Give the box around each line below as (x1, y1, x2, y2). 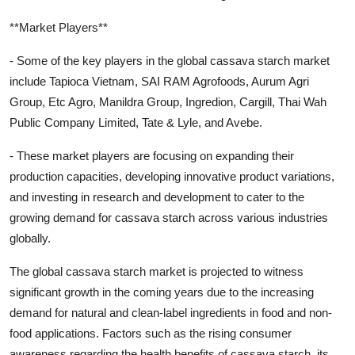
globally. (10, 231, 51, 246)
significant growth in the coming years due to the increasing (10, 285, 314, 300)
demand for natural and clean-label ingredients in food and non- (10, 306, 332, 320)
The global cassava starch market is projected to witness (10, 265, 303, 279)
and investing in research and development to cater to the (10, 190, 304, 204)
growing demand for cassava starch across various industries (10, 211, 328, 225)
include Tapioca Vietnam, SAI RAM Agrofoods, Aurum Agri (10, 74, 309, 89)
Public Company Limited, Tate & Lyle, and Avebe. (10, 116, 262, 130)
